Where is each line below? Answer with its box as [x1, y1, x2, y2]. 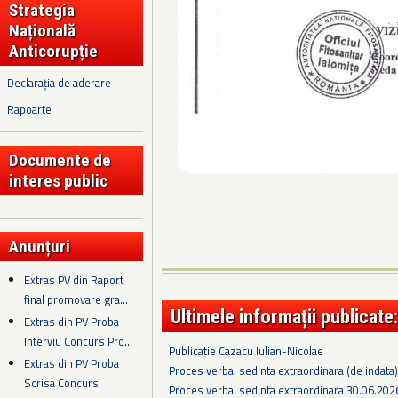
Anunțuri [9, 236, 70, 258]
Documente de [9, 149, 111, 171]
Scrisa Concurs [24, 374, 99, 393]
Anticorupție [9, 40, 98, 61]
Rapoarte [7, 99, 52, 118]
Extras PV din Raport [24, 270, 124, 289]
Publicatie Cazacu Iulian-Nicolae [169, 341, 323, 360]
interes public [9, 170, 107, 191]
